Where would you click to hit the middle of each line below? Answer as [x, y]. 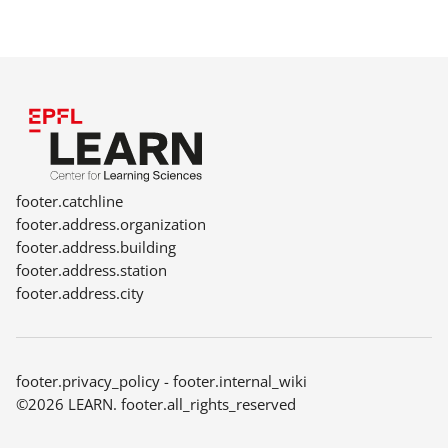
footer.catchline [69, 201]
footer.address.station [91, 270]
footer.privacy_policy [88, 381]
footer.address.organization [111, 224]
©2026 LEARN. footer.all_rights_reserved [156, 404]
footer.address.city [80, 293]
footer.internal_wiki [240, 381]
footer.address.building [96, 247]
